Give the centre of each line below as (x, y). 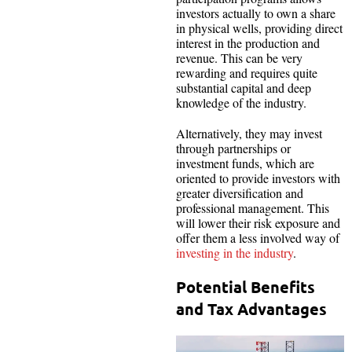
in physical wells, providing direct (259, 28)
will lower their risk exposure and (258, 223)
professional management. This (253, 208)
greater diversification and (240, 193)
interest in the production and (248, 43)
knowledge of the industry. (245, 103)
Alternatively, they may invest (249, 134)
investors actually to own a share (256, 13)
